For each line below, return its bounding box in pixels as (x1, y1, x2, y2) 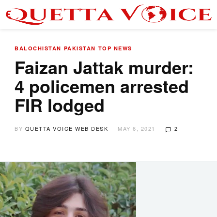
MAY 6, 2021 (118, 124, 155, 132)
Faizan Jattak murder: (15, 54, 194, 79)
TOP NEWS (98, 45, 132, 52)
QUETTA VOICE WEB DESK (25, 124, 108, 132)
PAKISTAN (63, 45, 96, 52)
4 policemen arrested (15, 73, 189, 98)
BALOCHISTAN (15, 45, 62, 52)
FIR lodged (15, 92, 105, 117)
